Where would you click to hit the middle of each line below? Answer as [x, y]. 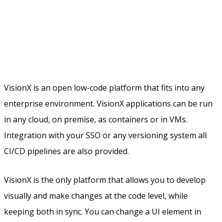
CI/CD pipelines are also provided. [66, 151]
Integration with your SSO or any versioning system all [105, 135]
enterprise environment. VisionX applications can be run [108, 103]
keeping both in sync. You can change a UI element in [103, 212]
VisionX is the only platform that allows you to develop [105, 180]
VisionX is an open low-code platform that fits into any [104, 87]
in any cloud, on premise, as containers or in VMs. [96, 119]
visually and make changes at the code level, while [96, 196]
